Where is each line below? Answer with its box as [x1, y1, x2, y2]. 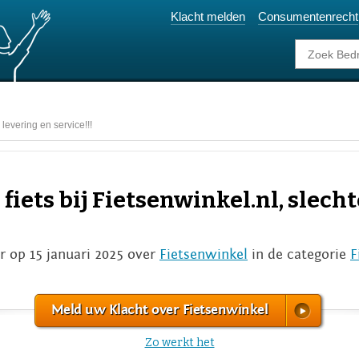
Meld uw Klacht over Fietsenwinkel [50, 301, 268, 318]
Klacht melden [171, 10, 245, 23]
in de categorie [248, 246, 350, 263]
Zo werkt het [144, 336, 215, 349]
